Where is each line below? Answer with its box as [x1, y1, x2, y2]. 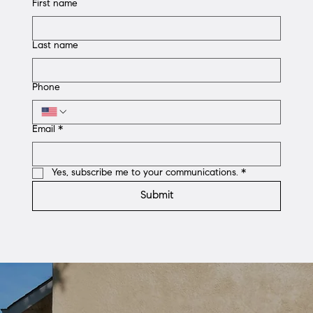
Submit [140, 189, 173, 201]
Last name [32, 41, 79, 51]
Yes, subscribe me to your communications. [52, 168, 239, 178]
